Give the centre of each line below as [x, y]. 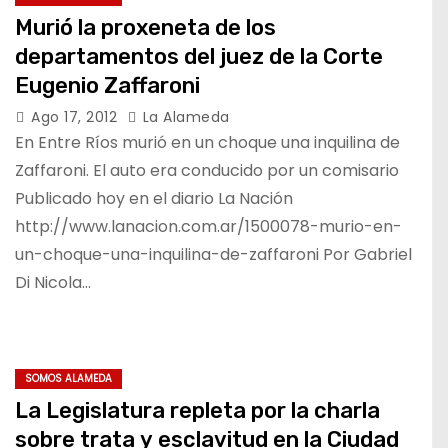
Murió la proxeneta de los [145, 27]
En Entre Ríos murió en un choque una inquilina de [207, 142]
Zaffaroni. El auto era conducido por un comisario [207, 170]
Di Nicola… [53, 282]
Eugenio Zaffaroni [107, 85]
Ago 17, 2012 [76, 117]
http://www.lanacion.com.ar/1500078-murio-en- [208, 226]
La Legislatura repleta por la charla [197, 410]
